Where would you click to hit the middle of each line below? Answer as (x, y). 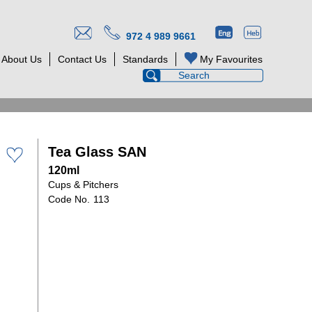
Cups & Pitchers (83, 185)
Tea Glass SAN (97, 152)
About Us (22, 59)
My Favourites (231, 59)
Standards (145, 59)
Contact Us (82, 59)
